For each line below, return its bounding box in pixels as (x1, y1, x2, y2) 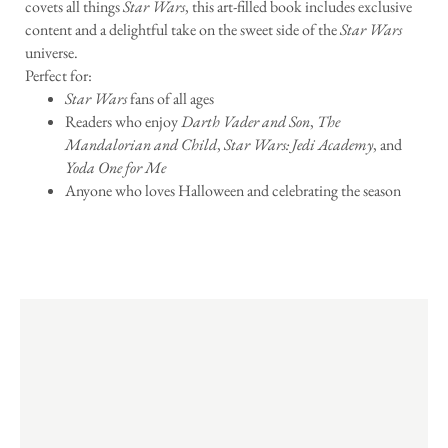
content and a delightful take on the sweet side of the (25, 19, 340, 41)
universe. (25, 42, 78, 64)
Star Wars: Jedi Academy (224, 134, 373, 156)
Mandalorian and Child (65, 134, 217, 156)
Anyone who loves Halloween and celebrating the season (65, 180, 401, 202)
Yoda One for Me (65, 157, 166, 179)
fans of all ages (127, 88, 214, 110)
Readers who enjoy (65, 111, 181, 133)
